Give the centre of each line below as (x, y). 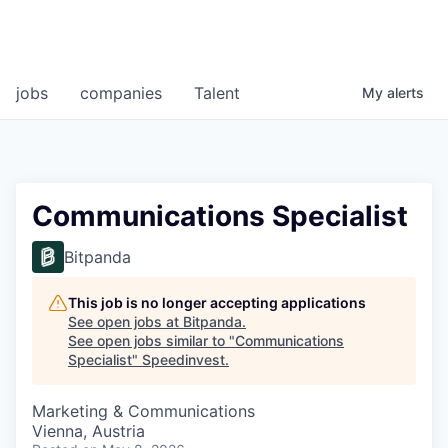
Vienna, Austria (88, 431)
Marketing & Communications (143, 411)
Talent (217, 93)
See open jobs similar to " (151, 341)
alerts (405, 93)
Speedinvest (183, 360)
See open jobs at (125, 322)
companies (121, 93)
